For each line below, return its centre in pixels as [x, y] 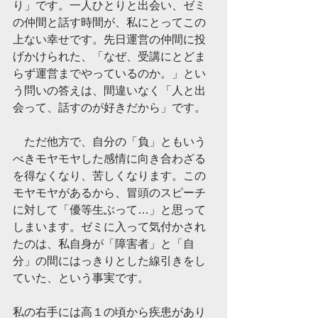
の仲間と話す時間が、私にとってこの [109, 22]
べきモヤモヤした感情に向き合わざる [109, 159]
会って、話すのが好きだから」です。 [109, 108]
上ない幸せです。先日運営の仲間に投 [109, 39]
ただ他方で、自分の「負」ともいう [109, 142]
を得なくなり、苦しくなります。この [109, 176]
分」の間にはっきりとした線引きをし [109, 261]
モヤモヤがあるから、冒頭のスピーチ [109, 193]
